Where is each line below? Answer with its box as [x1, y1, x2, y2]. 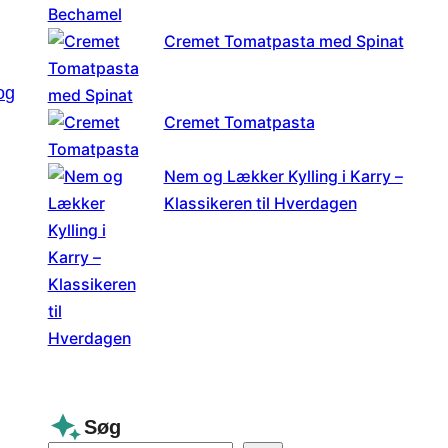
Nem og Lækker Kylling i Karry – [163, 166, 403, 186]
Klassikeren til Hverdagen [163, 193, 357, 213]
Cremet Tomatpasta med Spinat [163, 31, 404, 51]
